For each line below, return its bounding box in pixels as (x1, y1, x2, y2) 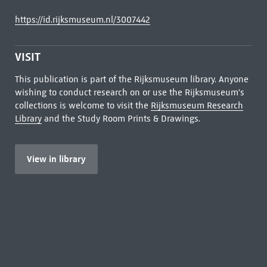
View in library (26, 153, 86, 164)
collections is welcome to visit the (14, 100, 151, 111)
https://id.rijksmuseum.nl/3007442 (14, 14, 150, 25)
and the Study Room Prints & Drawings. (41, 113, 200, 124)
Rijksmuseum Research (150, 100, 243, 111)
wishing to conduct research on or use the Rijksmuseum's (14, 87, 244, 98)
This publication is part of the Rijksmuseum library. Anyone (14, 74, 249, 85)
